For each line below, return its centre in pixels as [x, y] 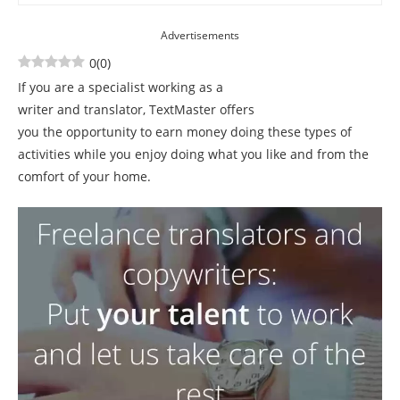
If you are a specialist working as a [121, 87]
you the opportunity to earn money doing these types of [185, 132]
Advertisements [200, 35]
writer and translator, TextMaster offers [136, 109]
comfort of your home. [84, 176]
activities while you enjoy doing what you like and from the [193, 154]
